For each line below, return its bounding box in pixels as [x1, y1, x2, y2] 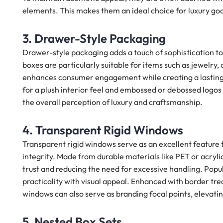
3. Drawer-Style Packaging [22, 31, 166, 46]
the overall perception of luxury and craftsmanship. [22, 97, 203, 108]
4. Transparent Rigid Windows [22, 122, 183, 138]
